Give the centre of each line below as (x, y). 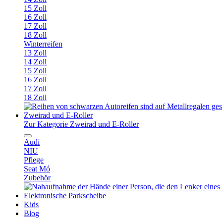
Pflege (34, 160)
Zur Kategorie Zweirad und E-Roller (81, 124)
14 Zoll (35, 62)
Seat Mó (37, 169)
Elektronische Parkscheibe (65, 195)
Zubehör (37, 178)
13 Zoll (35, 53)
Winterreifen (43, 44)
